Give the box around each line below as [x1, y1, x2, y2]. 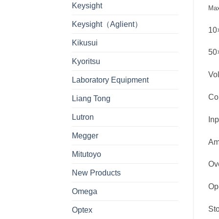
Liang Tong [72, 94, 110, 103]
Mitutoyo [72, 150, 101, 158]
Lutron [72, 112, 94, 121]
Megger [72, 131, 98, 140]
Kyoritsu [72, 57, 100, 66]
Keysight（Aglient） [72, 20, 142, 28]
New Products [72, 168, 121, 177]
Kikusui [72, 38, 98, 47]
